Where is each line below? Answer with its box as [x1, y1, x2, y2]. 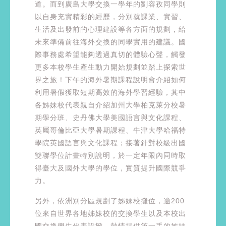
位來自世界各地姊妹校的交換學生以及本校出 [35, 209, 186, 217]
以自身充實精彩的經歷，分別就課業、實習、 [35, 13, 186, 21]
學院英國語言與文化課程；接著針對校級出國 [35, 139, 186, 147]
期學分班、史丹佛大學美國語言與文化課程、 [35, 114, 186, 122]
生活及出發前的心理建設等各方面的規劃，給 [35, 25, 186, 34]
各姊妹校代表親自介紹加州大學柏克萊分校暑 [35, 101, 186, 109]
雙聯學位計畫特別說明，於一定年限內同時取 [35, 151, 186, 160]
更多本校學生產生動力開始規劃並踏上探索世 [35, 63, 186, 72]
